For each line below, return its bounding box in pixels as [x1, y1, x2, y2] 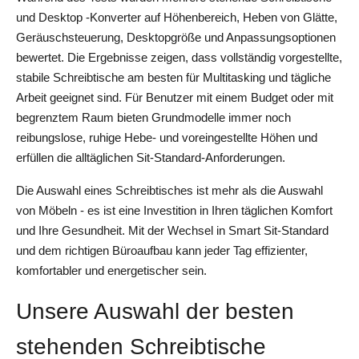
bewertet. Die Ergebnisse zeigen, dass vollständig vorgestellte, [16, 50, 342, 64]
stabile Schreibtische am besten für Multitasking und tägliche [16, 71, 331, 84]
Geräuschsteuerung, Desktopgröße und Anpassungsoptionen [16, 30, 336, 44]
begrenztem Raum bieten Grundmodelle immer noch [16, 111, 291, 124]
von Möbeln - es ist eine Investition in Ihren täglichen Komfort [16, 204, 333, 217]
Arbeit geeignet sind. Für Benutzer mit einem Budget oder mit [16, 91, 333, 104]
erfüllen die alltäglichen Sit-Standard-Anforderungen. [16, 151, 285, 164]
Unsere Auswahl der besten [16, 298, 294, 324]
